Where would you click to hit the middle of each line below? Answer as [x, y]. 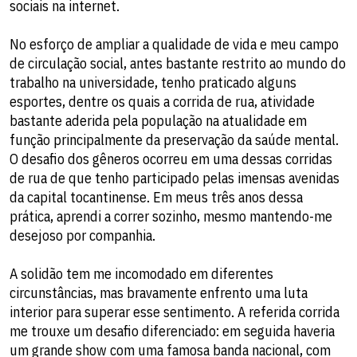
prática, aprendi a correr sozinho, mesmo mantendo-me [171, 216]
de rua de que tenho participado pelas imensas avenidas [175, 178]
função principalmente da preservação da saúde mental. [174, 139]
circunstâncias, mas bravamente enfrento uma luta [159, 292]
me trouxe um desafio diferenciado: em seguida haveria [172, 331]
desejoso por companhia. [82, 235]
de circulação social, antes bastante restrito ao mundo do [178, 63]
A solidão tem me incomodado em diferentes [141, 273]
